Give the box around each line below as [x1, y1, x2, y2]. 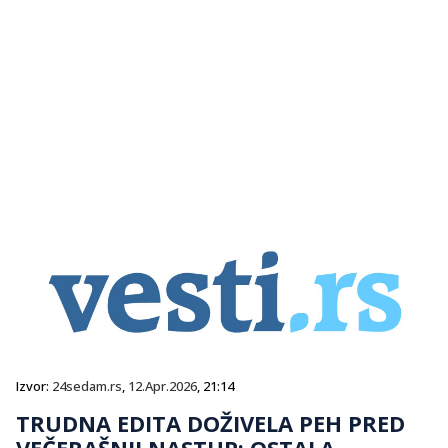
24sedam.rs [52, 376, 122, 395]
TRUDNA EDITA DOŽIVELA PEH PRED [16, 407, 405, 438]
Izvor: [16, 376, 52, 395]
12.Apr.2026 [128, 376, 197, 395]
